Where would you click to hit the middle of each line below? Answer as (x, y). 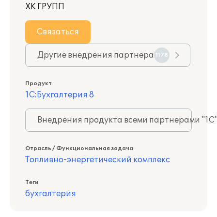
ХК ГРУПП (45, 7)
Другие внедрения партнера (96, 55)
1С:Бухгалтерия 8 (60, 95)
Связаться (58, 32)
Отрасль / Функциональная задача (79, 148)
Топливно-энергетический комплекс (98, 160)
